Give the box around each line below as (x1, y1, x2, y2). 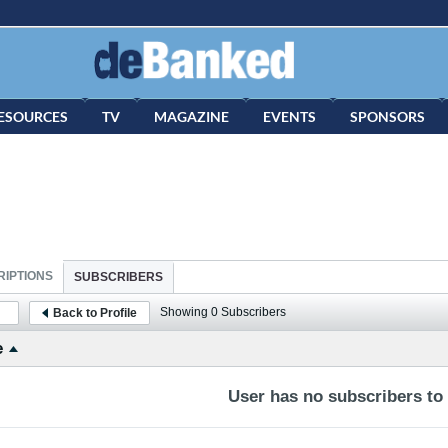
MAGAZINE (154, 108, 229, 125)
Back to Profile (53, 305, 137, 320)
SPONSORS (350, 108, 425, 125)
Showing (160, 305, 211, 319)
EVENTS (263, 108, 316, 125)
